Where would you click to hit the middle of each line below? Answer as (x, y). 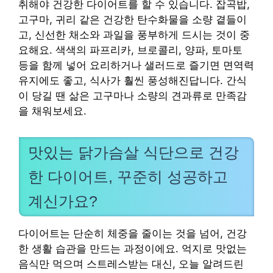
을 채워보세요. (52, 111)
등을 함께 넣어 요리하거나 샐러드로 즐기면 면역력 (136, 66)
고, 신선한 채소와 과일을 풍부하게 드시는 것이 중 (134, 35)
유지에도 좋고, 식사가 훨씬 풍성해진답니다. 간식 (133, 81)
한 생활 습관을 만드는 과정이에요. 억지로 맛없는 (133, 249)
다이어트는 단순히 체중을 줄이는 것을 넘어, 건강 (133, 233)
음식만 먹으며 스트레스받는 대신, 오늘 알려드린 (131, 264)
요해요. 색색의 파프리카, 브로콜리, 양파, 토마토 (130, 50)
